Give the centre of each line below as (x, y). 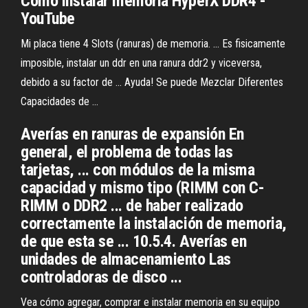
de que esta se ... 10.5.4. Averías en (134, 241)
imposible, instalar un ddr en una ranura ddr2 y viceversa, (141, 63)
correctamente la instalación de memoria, (154, 223)
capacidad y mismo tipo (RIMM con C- (143, 188)
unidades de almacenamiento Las (126, 259)
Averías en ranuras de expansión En (132, 134)
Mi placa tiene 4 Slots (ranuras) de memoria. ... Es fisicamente (153, 44)
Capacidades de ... (59, 101)
